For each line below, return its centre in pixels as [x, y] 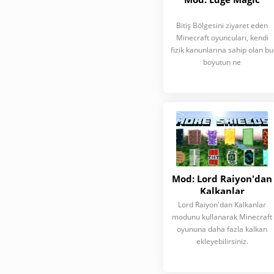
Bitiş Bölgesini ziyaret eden [222, 25]
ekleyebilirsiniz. [222, 241]
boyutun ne [222, 62]
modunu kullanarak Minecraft [222, 217]
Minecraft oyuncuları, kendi [222, 38]
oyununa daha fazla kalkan [222, 229]
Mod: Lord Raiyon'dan [222, 179]
